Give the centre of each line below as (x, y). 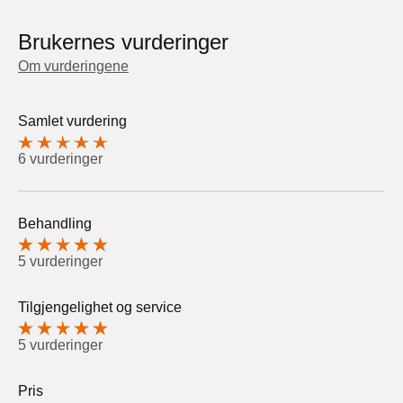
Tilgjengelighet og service (100, 307)
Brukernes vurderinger (123, 42)
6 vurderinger (60, 159)
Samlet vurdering (72, 121)
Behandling (55, 224)
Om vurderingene (73, 67)
